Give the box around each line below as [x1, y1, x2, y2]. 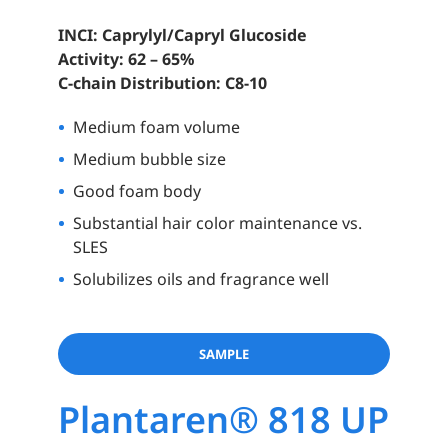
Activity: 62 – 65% [57, 48, 194, 71]
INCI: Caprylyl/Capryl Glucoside [57, 24, 307, 47]
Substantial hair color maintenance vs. [72, 212, 362, 235]
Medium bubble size [72, 148, 226, 171]
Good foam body [72, 180, 201, 203]
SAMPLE [198, 344, 249, 363]
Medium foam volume [72, 116, 240, 139]
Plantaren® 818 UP [57, 394, 389, 444]
